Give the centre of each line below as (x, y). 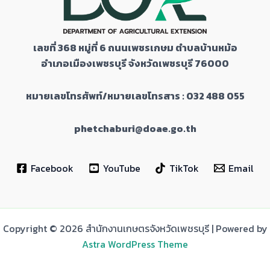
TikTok (184, 168)
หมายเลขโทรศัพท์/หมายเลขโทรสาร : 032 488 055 (135, 96)
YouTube (121, 168)
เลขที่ (45, 48)
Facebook (52, 168)
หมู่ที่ (89, 48)
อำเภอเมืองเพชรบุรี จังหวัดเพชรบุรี (118, 63)
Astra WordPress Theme (135, 244)
